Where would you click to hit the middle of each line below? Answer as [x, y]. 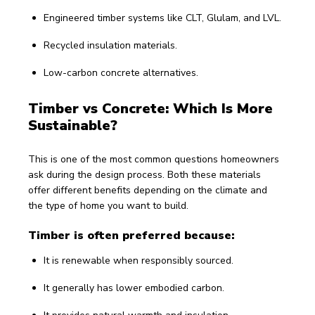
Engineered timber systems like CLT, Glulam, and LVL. [162, 18]
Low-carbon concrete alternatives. [121, 72]
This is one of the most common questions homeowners [155, 159]
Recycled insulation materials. [110, 45]
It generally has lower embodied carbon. [134, 288]
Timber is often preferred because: [131, 235]
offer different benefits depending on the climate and [149, 190]
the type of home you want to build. [108, 205]
